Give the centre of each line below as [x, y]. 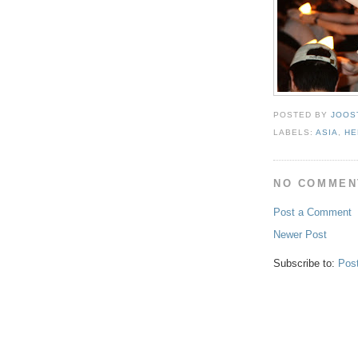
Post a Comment [312, 213]
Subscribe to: [306, 264]
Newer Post [300, 235]
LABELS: [295, 133]
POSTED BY [302, 115]
